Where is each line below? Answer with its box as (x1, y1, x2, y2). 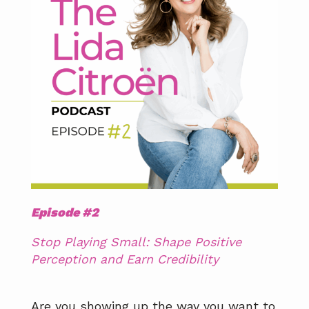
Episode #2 (31, 205, 99, 220)
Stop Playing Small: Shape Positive (31, 235, 241, 250)
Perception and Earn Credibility (31, 252, 219, 267)
